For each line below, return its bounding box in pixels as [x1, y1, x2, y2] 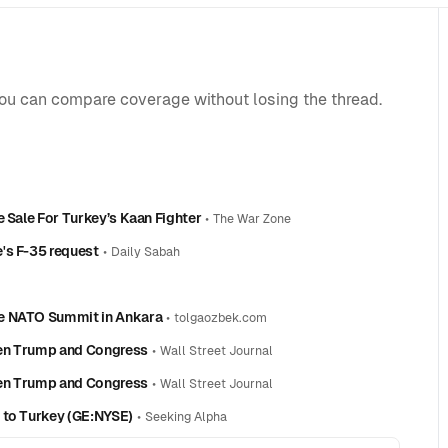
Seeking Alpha [144, 410, 227, 424]
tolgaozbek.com [174, 311, 268, 325]
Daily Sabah [110, 245, 180, 259]
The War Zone [213, 212, 292, 226]
